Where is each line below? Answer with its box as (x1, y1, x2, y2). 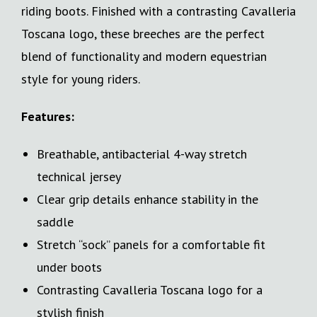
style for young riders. (21, 70, 140, 87)
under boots (37, 258, 103, 275)
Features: (21, 108, 74, 125)
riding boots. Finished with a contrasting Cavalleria (21, 2, 296, 19)
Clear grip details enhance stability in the (37, 190, 259, 207)
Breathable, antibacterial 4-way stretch (37, 145, 248, 162)
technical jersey (37, 168, 122, 185)
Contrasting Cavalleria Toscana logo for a (37, 281, 263, 298)
